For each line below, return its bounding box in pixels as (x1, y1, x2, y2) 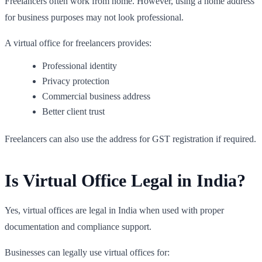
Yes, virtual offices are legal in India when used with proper (5, 205, 224, 215)
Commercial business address (42, 91, 150, 101)
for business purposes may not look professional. (5, 12, 184, 22)
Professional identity (42, 60, 117, 71)
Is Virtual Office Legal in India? (5, 170, 246, 190)
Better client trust (42, 106, 105, 116)
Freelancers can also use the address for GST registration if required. (5, 133, 256, 144)
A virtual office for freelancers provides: (5, 37, 151, 48)
